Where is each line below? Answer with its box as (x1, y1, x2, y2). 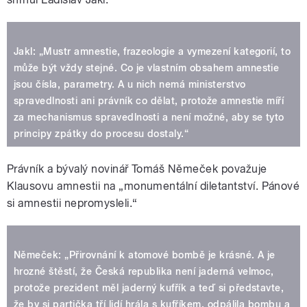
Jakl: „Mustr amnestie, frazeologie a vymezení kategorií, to (14, 46, 291, 58)
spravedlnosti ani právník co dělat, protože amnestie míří (14, 95, 284, 107)
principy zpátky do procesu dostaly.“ (14, 128, 189, 140)
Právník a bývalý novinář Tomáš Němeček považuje (7, 162, 267, 176)
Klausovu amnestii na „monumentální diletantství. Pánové (7, 180, 300, 193)
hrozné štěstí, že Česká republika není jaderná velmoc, (14, 266, 274, 278)
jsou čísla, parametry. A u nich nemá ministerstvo (14, 79, 246, 90)
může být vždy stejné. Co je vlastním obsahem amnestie (14, 62, 280, 74)
